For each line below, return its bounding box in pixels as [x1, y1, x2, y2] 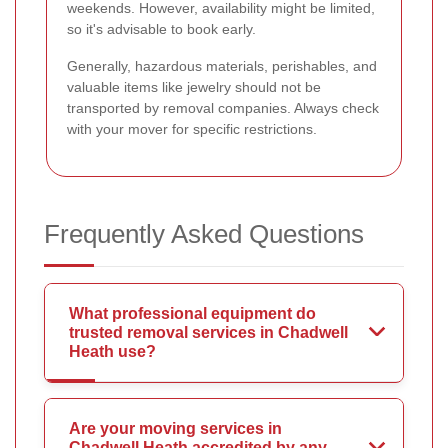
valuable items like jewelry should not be [67, 79, 321, 96]
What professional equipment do [69, 305, 316, 323]
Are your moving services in [69, 420, 282, 438]
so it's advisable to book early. [67, 21, 256, 38]
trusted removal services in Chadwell [69, 324, 348, 342]
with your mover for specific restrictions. [67, 121, 317, 138]
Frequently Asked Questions [44, 219, 364, 250]
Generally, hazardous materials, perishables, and [67, 58, 377, 75]
